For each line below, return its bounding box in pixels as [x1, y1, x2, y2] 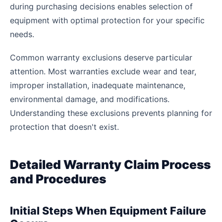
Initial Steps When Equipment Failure [10, 204, 206, 217]
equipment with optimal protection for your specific [10, 15, 205, 26]
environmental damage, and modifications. [10, 94, 169, 104]
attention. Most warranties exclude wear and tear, [10, 66, 196, 76]
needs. [10, 29, 34, 40]
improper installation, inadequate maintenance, [10, 80, 185, 90]
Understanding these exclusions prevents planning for [10, 108, 212, 118]
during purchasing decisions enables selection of [10, 1, 193, 12]
